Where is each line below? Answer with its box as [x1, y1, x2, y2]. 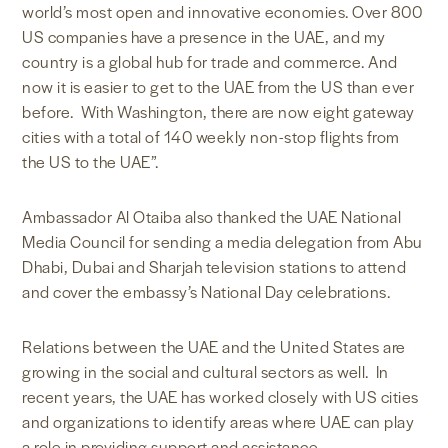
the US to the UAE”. [22, 150, 159, 174]
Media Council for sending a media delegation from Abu [22, 230, 423, 254]
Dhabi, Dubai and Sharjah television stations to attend [22, 255, 407, 279]
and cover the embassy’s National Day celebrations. [22, 280, 391, 304]
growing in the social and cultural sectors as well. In [22, 360, 389, 384]
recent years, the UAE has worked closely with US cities [22, 385, 419, 409]
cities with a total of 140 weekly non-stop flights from [22, 125, 400, 149]
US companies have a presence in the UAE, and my [22, 25, 386, 49]
